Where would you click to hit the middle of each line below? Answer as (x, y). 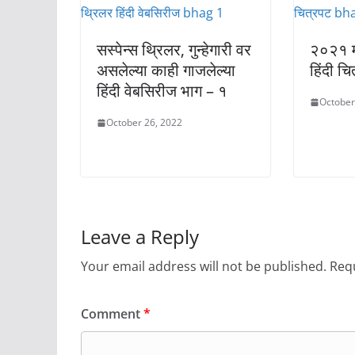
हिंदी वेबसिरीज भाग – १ (162, 91)
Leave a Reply (140, 237)
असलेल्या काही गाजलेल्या (166, 71)
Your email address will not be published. (204, 267)
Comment (112, 314)
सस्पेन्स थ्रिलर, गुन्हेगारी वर (174, 50)
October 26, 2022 (144, 123)
